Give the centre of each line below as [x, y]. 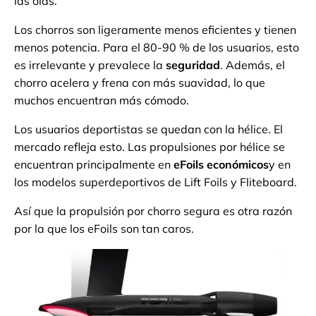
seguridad [193, 65]
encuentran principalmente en [94, 165]
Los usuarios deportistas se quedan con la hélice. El [148, 129]
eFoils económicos [221, 165]
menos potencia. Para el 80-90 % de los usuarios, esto [157, 48]
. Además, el [253, 65]
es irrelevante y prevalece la [90, 65]
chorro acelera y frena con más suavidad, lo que [140, 83]
